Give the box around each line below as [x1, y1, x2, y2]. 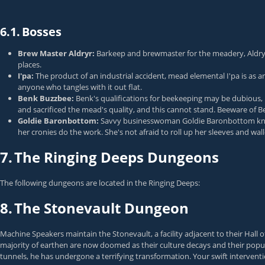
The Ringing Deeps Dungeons [14, 147, 219, 167]
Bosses [22, 24, 62, 40]
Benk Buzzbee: [18, 93, 74, 104]
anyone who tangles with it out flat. [18, 82, 142, 92]
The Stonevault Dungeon [14, 198, 189, 218]
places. [18, 59, 41, 70]
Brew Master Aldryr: [18, 48, 95, 59]
